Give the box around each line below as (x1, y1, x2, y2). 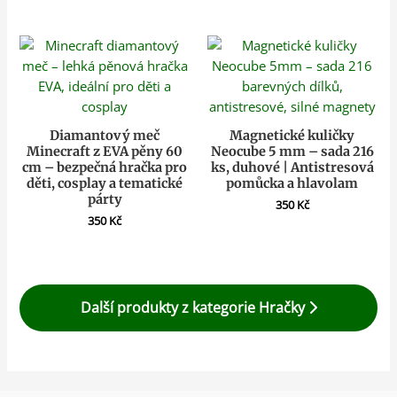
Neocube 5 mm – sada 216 (210, 143, 374, 160)
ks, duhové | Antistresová (210, 159, 374, 175)
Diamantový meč (50, 127, 160, 144)
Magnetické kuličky (230, 127, 355, 144)
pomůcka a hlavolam (226, 175, 359, 191)
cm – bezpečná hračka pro (22, 159, 188, 175)
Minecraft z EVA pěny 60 (27, 143, 183, 160)
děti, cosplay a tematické (27, 175, 183, 191)
